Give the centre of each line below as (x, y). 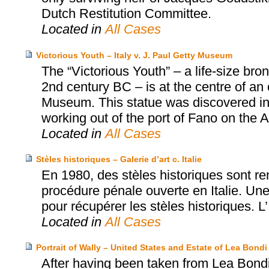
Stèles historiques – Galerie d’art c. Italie (119, 159)
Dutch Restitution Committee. (126, 14)
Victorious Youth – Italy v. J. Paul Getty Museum (134, 55)
